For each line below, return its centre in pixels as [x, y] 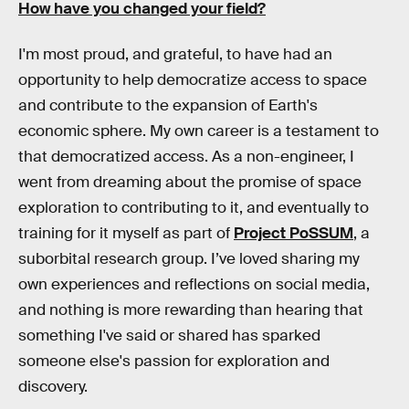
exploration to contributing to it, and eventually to [194, 207]
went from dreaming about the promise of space [190, 182]
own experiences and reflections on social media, [194, 284]
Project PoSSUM [294, 233]
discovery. [53, 386]
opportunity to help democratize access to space [193, 79]
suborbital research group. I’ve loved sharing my [189, 258]
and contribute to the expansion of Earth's [168, 105]
